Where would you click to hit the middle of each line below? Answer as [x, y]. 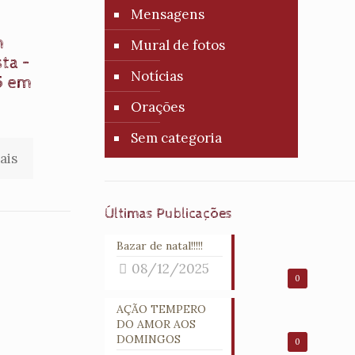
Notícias [157, 76]
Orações [157, 107]
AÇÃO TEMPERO [161, 309]
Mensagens [167, 14]
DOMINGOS [148, 339]
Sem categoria [176, 138]
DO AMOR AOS [156, 324]
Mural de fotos [177, 45]
